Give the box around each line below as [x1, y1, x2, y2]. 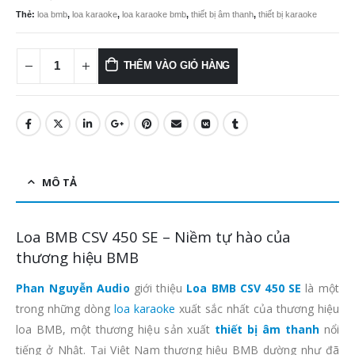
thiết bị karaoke [258, 9, 317, 19]
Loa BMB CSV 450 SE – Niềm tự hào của [16, 226, 291, 246]
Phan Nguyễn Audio [16, 280, 134, 296]
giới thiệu [133, 280, 182, 296]
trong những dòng [16, 300, 114, 316]
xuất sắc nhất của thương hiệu [175, 300, 339, 316]
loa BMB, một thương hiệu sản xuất [16, 321, 215, 337]
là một [301, 280, 339, 296]
